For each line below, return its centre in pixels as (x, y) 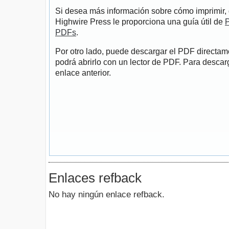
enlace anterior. (83, 73)
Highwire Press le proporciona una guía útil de (140, 22)
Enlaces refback (95, 178)
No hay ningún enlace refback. (107, 194)
